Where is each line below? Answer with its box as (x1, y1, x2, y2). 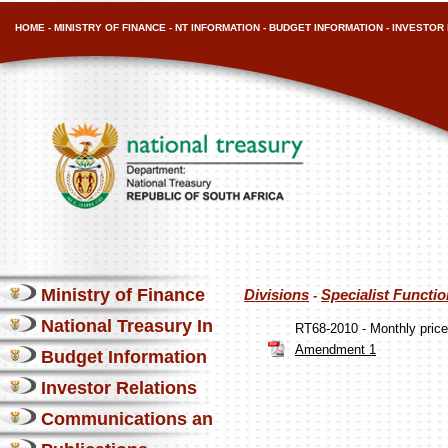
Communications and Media (36, 409, 280, 429)
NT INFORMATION (175, 22, 260, 33)
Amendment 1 (295, 342, 376, 357)
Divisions (244, 287, 309, 303)
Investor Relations (36, 378, 197, 398)
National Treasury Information (36, 316, 296, 336)
